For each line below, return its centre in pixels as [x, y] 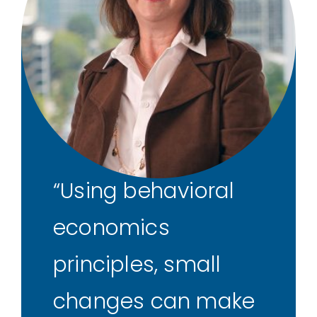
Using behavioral [148, 191]
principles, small [137, 265]
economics [111, 228]
